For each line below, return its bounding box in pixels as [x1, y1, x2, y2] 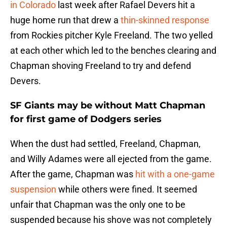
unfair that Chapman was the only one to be [10, 199, 185, 210]
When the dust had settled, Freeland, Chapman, [10, 138, 201, 149]
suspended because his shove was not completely [10, 214, 212, 225]
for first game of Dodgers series [10, 113, 162, 125]
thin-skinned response [121, 15, 209, 26]
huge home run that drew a [10, 15, 121, 26]
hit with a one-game [135, 169, 215, 180]
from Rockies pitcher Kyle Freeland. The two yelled [10, 30, 213, 41]
